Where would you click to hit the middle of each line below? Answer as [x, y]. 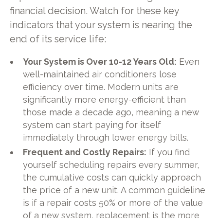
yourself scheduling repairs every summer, [111, 165]
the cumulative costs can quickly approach [112, 178]
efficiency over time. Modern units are [101, 87]
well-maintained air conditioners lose [100, 74]
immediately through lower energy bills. [106, 138]
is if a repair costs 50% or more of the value [113, 203]
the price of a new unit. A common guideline [114, 190]
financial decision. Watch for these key [94, 11]
